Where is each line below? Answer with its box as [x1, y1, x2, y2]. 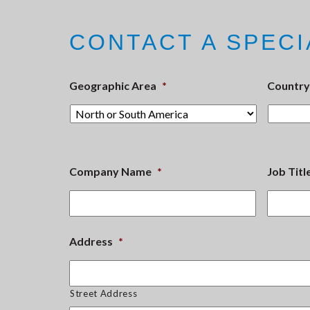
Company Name [69, 164, 152, 178]
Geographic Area [69, 78, 156, 92]
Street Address [70, 287, 138, 299]
